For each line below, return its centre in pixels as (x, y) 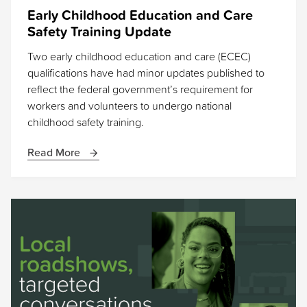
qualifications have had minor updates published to (146, 73)
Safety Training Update (99, 32)
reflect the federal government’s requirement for (140, 89)
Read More (55, 152)
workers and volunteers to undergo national (130, 106)
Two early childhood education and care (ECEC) (139, 57)
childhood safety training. (86, 122)
